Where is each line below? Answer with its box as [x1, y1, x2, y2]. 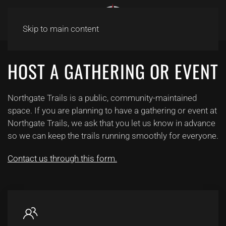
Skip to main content [23, 24, 99, 34]
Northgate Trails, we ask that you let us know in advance [8, 118, 215, 128]
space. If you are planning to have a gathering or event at [8, 105, 217, 116]
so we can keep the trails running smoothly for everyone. [8, 131, 218, 141]
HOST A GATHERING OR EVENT [8, 58, 218, 84]
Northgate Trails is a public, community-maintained [8, 93, 197, 103]
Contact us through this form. [8, 153, 117, 163]
